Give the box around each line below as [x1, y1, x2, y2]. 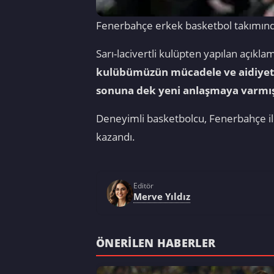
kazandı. [96, 129, 135, 144]
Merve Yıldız [133, 190, 190, 202]
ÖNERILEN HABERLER [96, 235, 216, 251]
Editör [133, 180, 154, 190]
